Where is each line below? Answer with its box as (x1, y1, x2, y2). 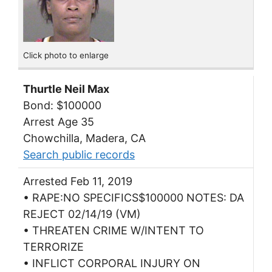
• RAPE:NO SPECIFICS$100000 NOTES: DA (23, 191, 244, 205)
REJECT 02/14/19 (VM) (23, 208, 141, 221)
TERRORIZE (23, 240, 84, 254)
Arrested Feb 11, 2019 (23, 175, 132, 188)
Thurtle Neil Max (23, 83, 109, 96)
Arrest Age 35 (23, 115, 94, 129)
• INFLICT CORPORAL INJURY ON (23, 257, 200, 270)
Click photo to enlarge (23, 50, 109, 60)
